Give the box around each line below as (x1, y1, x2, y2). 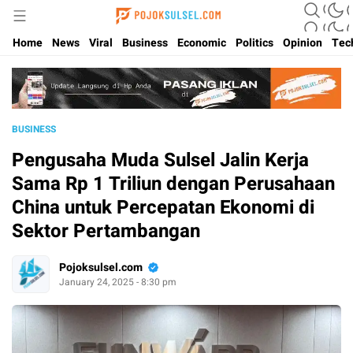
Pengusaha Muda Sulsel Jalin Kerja (12, 146, 309, 174)
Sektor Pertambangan (12, 217, 200, 245)
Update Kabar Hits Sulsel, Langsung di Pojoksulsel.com (35, 16, 303, 33)
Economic (177, 35, 226, 51)
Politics (236, 35, 273, 51)
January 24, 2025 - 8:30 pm (59, 275, 176, 290)
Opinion (283, 35, 322, 51)
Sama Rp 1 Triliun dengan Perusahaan (12, 169, 335, 198)
